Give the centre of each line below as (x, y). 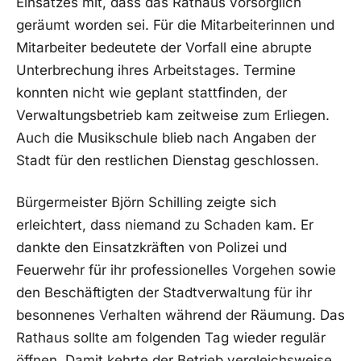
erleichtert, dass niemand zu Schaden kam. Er (165, 225)
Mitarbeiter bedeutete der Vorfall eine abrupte (164, 48)
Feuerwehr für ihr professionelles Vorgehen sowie (176, 270)
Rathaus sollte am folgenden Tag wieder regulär (171, 338)
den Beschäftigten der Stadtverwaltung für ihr (164, 293)
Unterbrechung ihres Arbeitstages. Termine (156, 71)
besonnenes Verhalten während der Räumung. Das (180, 315)
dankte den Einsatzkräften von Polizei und (151, 248)
